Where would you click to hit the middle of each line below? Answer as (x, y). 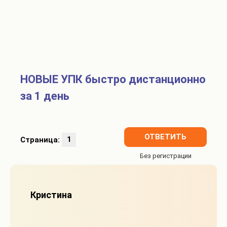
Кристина (51, 195)
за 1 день (45, 96)
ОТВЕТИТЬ (165, 137)
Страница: (41, 140)
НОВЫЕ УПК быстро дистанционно (113, 80)
